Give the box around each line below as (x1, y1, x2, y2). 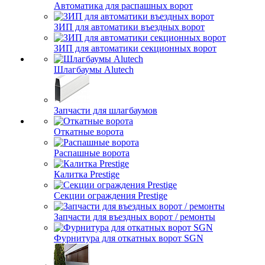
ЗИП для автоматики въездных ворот (54, 22, 205, 32)
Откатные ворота (54, 127, 124, 137)
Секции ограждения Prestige (54, 190, 167, 201)
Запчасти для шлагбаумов (54, 105, 157, 115)
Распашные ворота (54, 148, 130, 158)
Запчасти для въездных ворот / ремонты (54, 212, 215, 222)
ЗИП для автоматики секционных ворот (54, 43, 216, 53)
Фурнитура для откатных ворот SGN (54, 233, 203, 243)
